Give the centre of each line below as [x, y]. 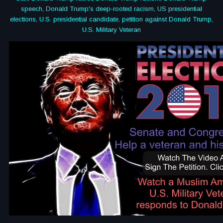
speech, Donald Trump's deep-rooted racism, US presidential [111, 9]
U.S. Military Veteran [111, 30]
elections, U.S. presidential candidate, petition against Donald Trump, [111, 19]
